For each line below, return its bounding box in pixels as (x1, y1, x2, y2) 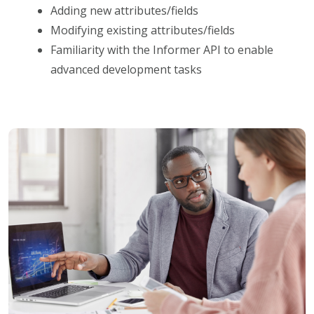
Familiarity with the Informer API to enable (50, 42, 274, 57)
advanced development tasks (50, 62, 203, 77)
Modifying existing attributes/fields (50, 22, 235, 38)
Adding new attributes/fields (50, 3, 199, 18)
